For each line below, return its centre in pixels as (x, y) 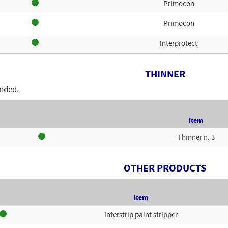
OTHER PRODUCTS (165, 169)
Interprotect (179, 44)
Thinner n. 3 (196, 138)
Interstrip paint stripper (141, 215)
